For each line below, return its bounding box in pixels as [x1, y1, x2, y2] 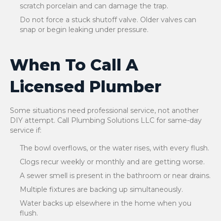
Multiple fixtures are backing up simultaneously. [20, 185, 183, 194]
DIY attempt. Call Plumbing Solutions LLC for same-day [10, 116, 202, 125]
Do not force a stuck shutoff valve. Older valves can [20, 15, 196, 24]
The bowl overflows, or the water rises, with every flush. [20, 144, 209, 152]
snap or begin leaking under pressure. [20, 25, 148, 34]
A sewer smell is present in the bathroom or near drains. [20, 171, 211, 180]
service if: [10, 126, 41, 135]
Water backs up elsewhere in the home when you [20, 199, 191, 208]
